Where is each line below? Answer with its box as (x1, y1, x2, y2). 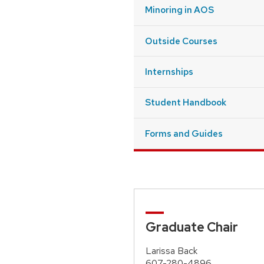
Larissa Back (146, 245, 198, 258)
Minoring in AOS (145, 4, 214, 16)
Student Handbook (145, 96, 227, 109)
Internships (145, 65, 194, 78)
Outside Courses (145, 34, 218, 47)
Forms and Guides (145, 127, 223, 140)
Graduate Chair (146, 219, 239, 236)
